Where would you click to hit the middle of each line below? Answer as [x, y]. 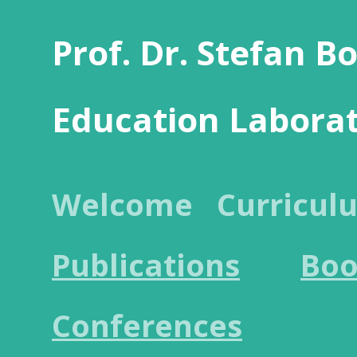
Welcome [122, 204]
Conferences [147, 325]
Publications [146, 265]
